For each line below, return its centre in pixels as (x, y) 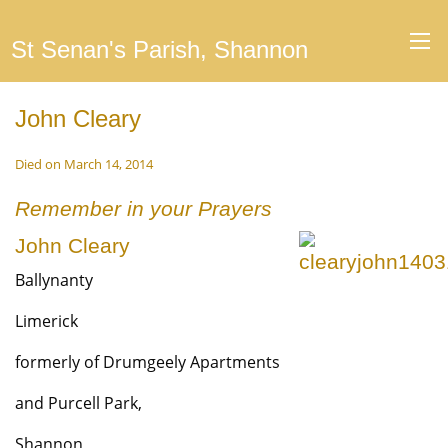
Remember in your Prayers (143, 208)
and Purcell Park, (78, 403)
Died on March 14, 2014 (84, 164)
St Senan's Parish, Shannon (159, 49)
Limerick (46, 321)
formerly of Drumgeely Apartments (147, 362)
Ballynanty (54, 280)
